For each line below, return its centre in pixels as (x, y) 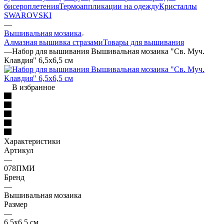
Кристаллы (178, 6)
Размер (16, 204)
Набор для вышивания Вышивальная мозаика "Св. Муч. (108, 51)
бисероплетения (31, 6)
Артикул (19, 150)
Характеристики (32, 141)
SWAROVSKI (28, 15)
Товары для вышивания (143, 42)
